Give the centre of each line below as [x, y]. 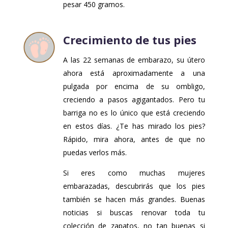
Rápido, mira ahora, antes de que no [134, 139]
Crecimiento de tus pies [130, 39]
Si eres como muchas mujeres [134, 173]
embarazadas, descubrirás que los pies [134, 186]
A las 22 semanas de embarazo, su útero [134, 60]
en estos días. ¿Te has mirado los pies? [134, 126]
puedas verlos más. [95, 152]
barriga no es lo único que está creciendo [134, 112]
